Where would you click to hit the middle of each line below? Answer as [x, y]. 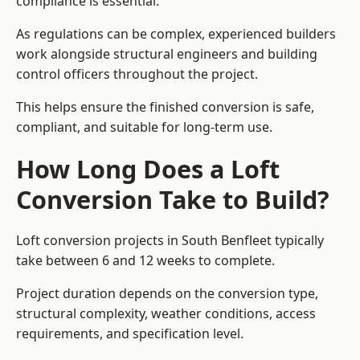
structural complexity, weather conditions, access [166, 314]
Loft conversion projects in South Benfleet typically [170, 241]
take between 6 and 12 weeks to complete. [145, 261]
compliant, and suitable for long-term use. [144, 127]
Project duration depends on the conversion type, [167, 294]
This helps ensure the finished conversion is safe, [165, 107]
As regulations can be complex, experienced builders [176, 34]
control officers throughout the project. [137, 74]
